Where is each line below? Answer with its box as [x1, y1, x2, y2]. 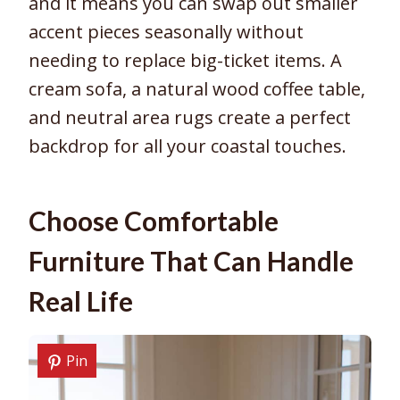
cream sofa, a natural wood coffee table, [29, 77, 365, 102]
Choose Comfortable [29, 204, 279, 237]
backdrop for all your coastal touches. [29, 134, 346, 159]
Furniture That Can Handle [29, 245, 354, 278]
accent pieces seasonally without [29, 20, 304, 45]
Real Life [29, 285, 133, 318]
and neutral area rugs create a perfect [29, 105, 351, 130]
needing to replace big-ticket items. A [29, 48, 342, 73]
